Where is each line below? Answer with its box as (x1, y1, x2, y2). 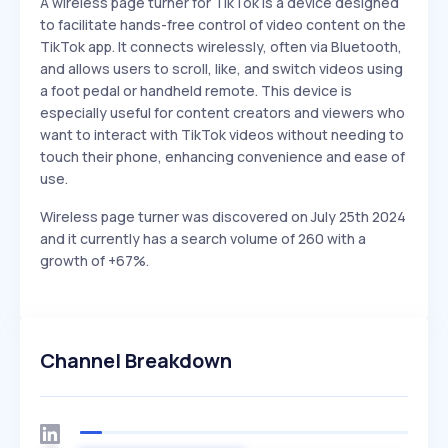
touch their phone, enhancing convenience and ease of (40, 147, 405, 166)
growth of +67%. (40, 251, 149, 270)
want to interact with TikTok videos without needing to (40, 125, 404, 144)
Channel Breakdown (40, 347, 232, 374)
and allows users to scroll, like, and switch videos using (40, 59, 403, 78)
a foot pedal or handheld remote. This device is (40, 81, 352, 100)
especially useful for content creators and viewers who (40, 103, 405, 122)
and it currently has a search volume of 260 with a (40, 229, 366, 248)
